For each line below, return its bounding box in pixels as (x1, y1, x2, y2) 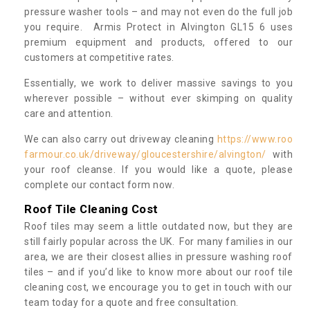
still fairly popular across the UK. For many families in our (24, 235, 293, 247)
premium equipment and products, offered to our (24, 36, 293, 48)
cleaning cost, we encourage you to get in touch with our (24, 281, 293, 293)
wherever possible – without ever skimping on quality (24, 92, 293, 104)
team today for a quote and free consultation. (24, 296, 241, 308)
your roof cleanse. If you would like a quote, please (24, 163, 293, 175)
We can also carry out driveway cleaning (24, 133, 217, 145)
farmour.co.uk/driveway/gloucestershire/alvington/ (24, 148, 266, 160)
